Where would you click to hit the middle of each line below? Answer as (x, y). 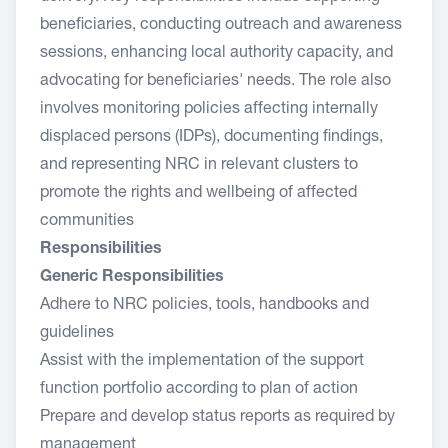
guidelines (77, 334)
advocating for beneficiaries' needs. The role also (215, 82)
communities (87, 222)
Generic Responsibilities (132, 278)
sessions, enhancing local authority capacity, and (216, 54)
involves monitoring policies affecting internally (209, 110)
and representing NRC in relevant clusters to (199, 166)
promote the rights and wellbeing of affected (198, 194)
